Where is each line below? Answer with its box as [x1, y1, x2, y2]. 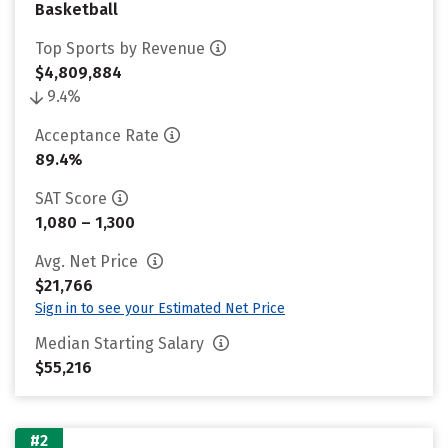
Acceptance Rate [35, 126, 159, 145]
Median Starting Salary [35, 334, 208, 353]
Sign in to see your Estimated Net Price [35, 300, 285, 317]
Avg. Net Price [35, 252, 142, 271]
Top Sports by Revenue [35, 39, 205, 58]
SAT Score [35, 189, 107, 208]
